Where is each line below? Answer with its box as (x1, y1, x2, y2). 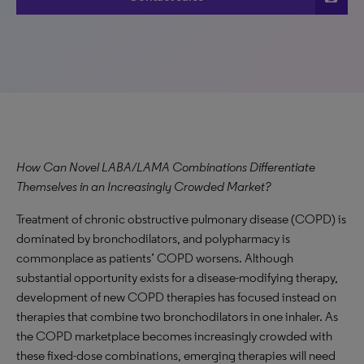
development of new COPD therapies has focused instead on (16, 289, 336, 305)
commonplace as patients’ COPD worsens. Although (16, 250, 293, 266)
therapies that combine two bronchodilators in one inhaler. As (16, 309, 338, 324)
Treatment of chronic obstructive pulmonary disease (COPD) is (16, 211, 346, 227)
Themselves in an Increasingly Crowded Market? (16, 179, 271, 194)
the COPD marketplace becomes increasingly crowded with (16, 328, 332, 344)
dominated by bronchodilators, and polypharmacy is (16, 231, 290, 246)
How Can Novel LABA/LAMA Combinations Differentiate (16, 159, 315, 175)
